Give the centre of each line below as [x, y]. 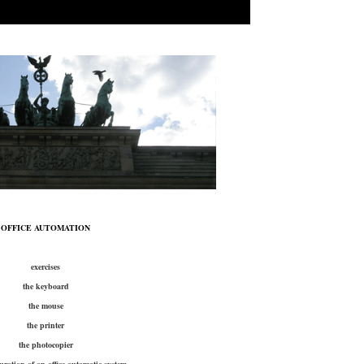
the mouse [45, 305]
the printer [45, 325]
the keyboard [45, 286]
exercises [45, 266]
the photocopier [45, 344]
